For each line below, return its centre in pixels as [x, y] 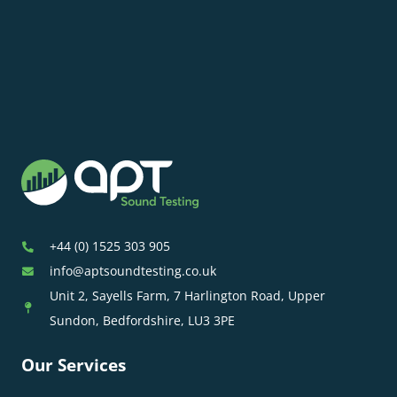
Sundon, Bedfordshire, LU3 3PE [142, 320]
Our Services [74, 364]
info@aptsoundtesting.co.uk [132, 270]
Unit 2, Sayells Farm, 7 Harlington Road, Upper [187, 295]
